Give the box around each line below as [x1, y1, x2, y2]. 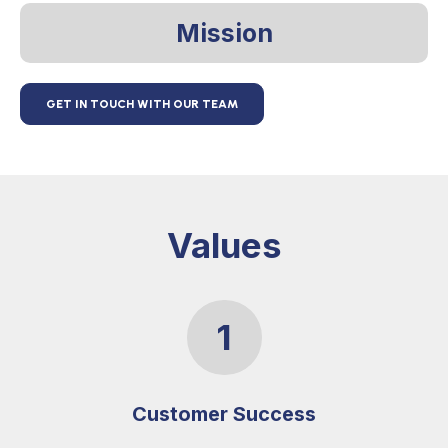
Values [166, 223, 282, 266]
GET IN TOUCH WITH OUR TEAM [46, 96, 238, 111]
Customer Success [131, 402, 316, 427]
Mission [175, 17, 273, 48]
